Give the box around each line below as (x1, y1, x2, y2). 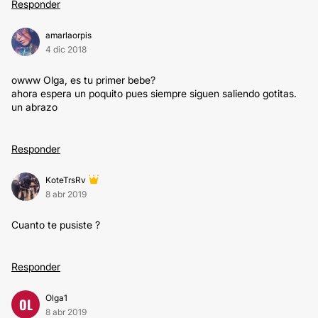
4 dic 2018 (45, 44, 87, 55)
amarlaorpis (45, 30, 92, 40)
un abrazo (11, 101, 57, 113)
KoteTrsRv (45, 175, 86, 185)
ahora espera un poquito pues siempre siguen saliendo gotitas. (11, 87, 297, 99)
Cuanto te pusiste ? (11, 219, 100, 231)
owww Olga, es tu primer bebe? (11, 74, 155, 86)
